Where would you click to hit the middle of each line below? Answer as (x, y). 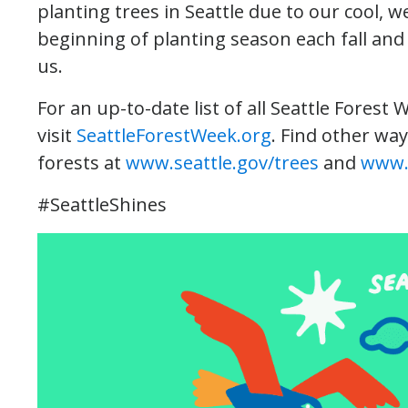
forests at (82, 163)
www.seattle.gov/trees (222, 163)
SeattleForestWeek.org (174, 135)
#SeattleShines (102, 204)
